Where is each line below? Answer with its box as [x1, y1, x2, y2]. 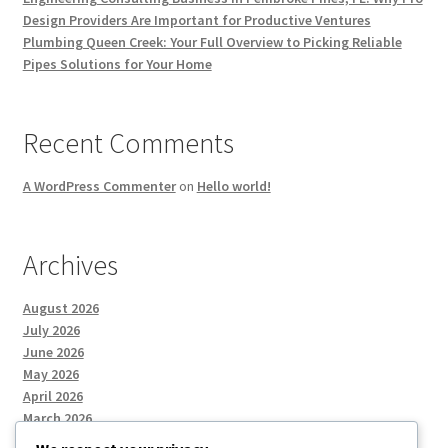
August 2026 [22, 298, 99, 317]
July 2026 [22, 320, 80, 339]
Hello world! [196, 176, 271, 195]
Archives [22, 246, 118, 283]
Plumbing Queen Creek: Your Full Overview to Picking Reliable [22, 32, 402, 51]
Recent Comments [22, 124, 234, 161]
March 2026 [22, 408, 92, 427]
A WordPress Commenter [22, 176, 176, 195]
